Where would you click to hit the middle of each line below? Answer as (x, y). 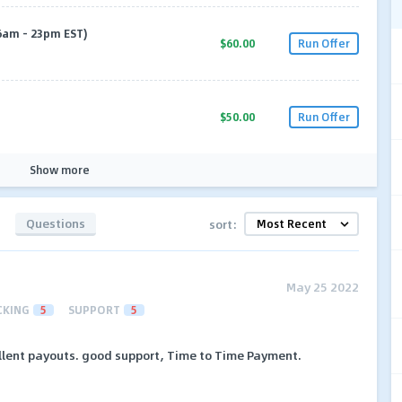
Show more (59, 170)
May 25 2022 (323, 287)
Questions (56, 223)
